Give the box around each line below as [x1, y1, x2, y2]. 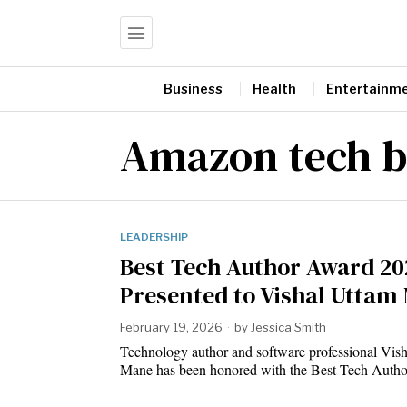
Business [164, 80, 223, 96]
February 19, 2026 [120, 319, 223, 334]
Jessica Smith [251, 319, 326, 334]
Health [253, 80, 296, 96]
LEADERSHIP [120, 230, 188, 243]
